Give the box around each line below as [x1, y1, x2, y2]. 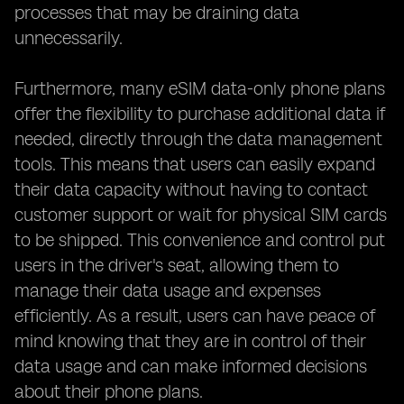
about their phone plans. [14, 381, 203, 402]
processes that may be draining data [14, 2, 299, 23]
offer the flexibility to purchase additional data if [14, 103, 385, 124]
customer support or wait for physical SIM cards [14, 204, 387, 225]
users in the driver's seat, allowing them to [14, 254, 339, 276]
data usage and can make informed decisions [14, 355, 367, 377]
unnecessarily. [14, 27, 123, 49]
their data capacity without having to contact [14, 179, 368, 200]
